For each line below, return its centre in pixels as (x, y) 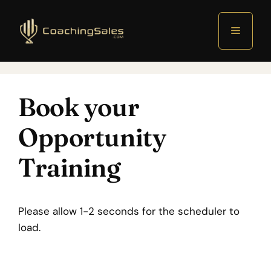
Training (70, 168)
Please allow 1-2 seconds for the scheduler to (129, 211)
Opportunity (92, 137)
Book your (79, 107)
